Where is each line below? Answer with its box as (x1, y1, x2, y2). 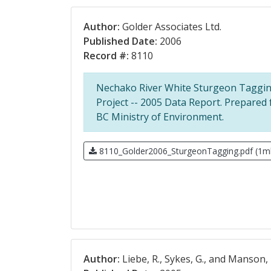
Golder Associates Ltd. (120, 20, 221, 33)
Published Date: (83, 34, 157, 48)
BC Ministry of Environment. (96, 110, 224, 123)
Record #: (83, 49, 129, 62)
